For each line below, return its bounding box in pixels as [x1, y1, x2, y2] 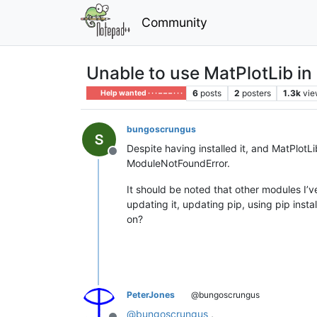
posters [241, 87, 271, 98]
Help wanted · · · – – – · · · [99, 88, 183, 98]
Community [141, 14, 207, 30]
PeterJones [127, 289, 175, 300]
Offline [112, 151, 147, 166]
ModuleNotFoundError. [127, 156, 230, 169]
